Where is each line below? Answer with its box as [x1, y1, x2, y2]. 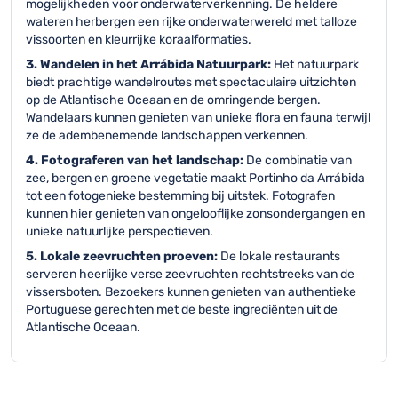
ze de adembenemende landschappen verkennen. [26, 128, 308, 143]
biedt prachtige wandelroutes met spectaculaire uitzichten [26, 75, 356, 90]
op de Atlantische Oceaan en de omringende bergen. [26, 92, 321, 107]
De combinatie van [246, 153, 352, 168]
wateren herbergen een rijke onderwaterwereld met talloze [26, 14, 357, 29]
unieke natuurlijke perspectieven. [26, 224, 213, 239]
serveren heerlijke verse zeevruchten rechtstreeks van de [26, 267, 354, 282]
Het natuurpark [274, 57, 359, 72]
